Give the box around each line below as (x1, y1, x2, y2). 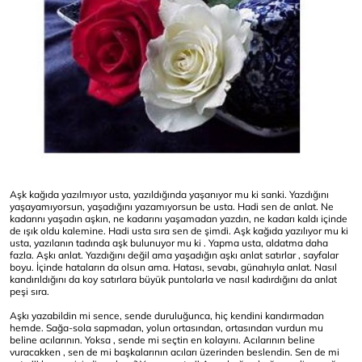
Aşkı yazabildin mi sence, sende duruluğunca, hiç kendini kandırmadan (10, 309, 324, 322)
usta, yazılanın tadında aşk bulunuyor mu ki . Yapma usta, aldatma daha (10, 237, 328, 250)
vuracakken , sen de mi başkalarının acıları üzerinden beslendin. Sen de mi (10, 346, 339, 359)
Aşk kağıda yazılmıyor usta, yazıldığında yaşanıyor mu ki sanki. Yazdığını (10, 188, 329, 201)
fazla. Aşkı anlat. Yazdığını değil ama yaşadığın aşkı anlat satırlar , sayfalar (10, 249, 339, 262)
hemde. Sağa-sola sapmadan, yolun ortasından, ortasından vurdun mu (10, 322, 323, 335)
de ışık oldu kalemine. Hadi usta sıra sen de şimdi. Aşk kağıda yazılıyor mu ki (10, 225, 348, 238)
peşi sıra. (10, 285, 49, 298)
